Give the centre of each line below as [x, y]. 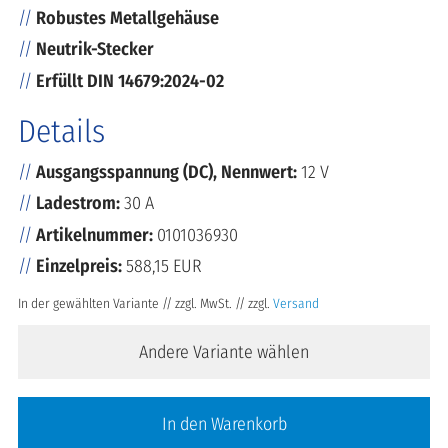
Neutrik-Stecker [95, 49]
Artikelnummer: [94, 234]
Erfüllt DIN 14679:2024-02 [130, 80]
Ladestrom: [80, 203]
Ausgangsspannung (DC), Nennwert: [168, 171]
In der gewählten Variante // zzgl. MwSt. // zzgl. [145, 304]
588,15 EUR [162, 266]
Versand [296, 304]
